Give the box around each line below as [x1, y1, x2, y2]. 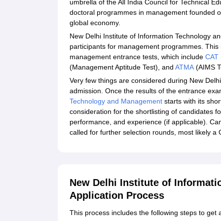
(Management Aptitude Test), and [70, 63, 175, 72]
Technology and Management [70, 97, 164, 106]
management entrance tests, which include [70, 53, 205, 61]
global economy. [70, 19, 122, 27]
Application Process [70, 190, 164, 201]
